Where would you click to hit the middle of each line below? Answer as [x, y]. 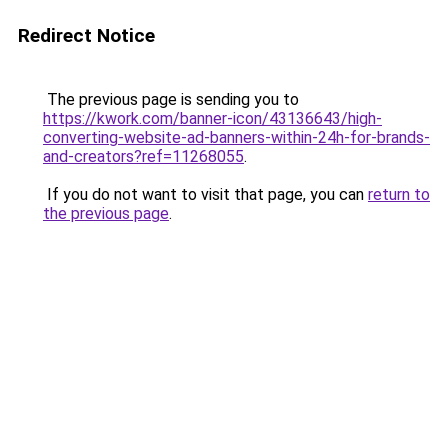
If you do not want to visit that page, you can [205, 194]
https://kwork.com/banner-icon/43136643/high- [212, 118]
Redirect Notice [86, 35]
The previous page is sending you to [171, 99]
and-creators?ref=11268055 [143, 156]
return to [399, 194]
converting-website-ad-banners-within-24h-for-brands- [236, 137]
